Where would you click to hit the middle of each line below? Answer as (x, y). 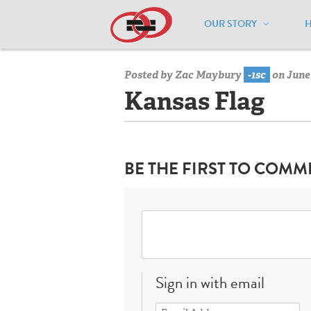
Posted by (150, 75)
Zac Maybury (208, 75)
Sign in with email (210, 282)
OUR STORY (232, 24)
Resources (189, 33)
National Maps (258, 33)
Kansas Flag (194, 101)
